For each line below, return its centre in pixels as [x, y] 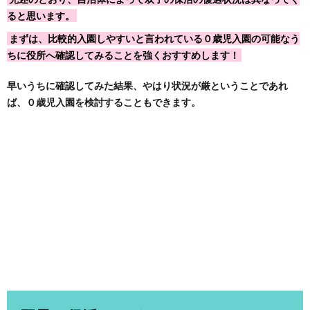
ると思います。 [41, 16]
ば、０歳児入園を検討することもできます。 [104, 102]
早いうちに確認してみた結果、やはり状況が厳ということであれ [147, 86]
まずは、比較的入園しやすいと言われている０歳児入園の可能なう [154, 39]
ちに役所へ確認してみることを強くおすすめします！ [123, 55]
